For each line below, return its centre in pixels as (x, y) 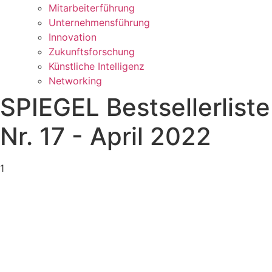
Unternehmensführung (99, 22)
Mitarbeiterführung (92, 8)
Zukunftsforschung (92, 52)
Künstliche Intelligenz (97, 66)
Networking (75, 81)
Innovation (73, 37)
